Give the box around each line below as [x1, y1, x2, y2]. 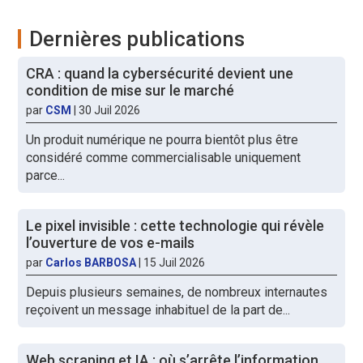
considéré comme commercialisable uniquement [26, 149, 301, 165]
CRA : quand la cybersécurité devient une [26, 64, 294, 82]
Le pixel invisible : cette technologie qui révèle [26, 216, 325, 234]
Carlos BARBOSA [45, 255, 137, 269]
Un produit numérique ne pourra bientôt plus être [26, 131, 299, 147]
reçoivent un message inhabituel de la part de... [26, 301, 291, 318]
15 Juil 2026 [143, 255, 206, 269]
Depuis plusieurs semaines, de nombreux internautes [26, 284, 328, 300]
